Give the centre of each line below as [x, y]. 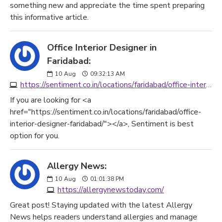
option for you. [35, 136]
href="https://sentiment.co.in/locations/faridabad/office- [106, 112]
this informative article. [49, 17]
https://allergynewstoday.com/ [111, 190]
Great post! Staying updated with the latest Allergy [101, 205]
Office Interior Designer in [102, 48]
